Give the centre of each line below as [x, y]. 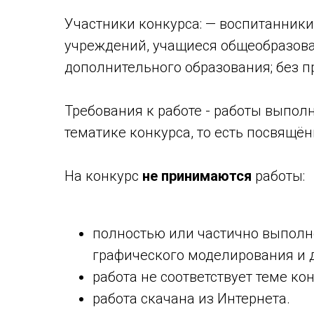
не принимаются [197, 176]
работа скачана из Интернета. [191, 299]
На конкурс [103, 176]
